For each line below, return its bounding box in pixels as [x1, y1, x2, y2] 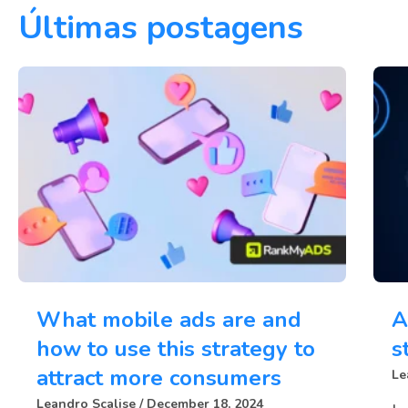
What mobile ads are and [36, 305, 301, 335]
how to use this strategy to [36, 334, 315, 364]
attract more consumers [36, 363, 281, 393]
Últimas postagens [18, 5, 303, 50]
